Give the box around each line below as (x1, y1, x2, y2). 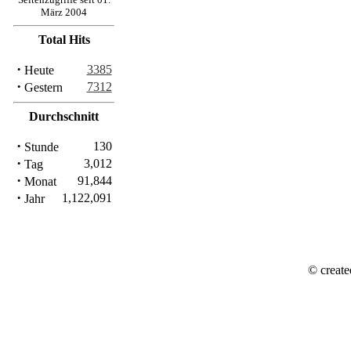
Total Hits (38, 33, 90, 46)
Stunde (20, 140, 59, 154)
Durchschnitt (29, 110, 99, 123)
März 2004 (41, 6, 87, 18)
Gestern (20, 81, 63, 94)
